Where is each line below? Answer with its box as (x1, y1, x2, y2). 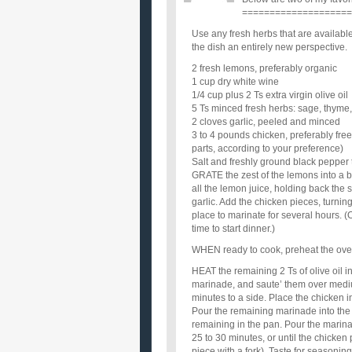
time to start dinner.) (192, 223, 275, 234)
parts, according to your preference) (192, 143, 343, 154)
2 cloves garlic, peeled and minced (192, 116, 340, 127)
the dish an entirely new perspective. (192, 42, 347, 53)
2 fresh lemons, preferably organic (192, 63, 337, 74)
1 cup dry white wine (192, 76, 279, 87)
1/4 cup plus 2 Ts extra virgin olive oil (192, 90, 348, 101)
